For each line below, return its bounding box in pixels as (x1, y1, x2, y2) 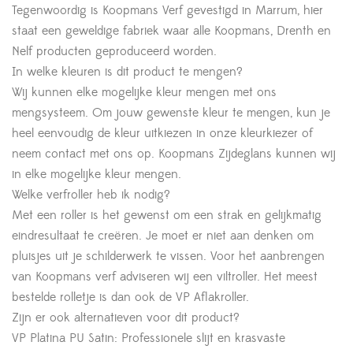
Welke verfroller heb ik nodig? (12, 187, 170, 203)
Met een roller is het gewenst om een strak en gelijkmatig (12, 207, 321, 224)
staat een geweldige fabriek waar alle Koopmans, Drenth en (12, 23, 331, 39)
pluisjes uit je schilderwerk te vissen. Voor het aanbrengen (12, 248, 325, 265)
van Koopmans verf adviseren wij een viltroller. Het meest (12, 269, 318, 285)
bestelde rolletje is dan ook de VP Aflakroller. (12, 289, 249, 306)
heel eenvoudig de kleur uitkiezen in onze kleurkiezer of (12, 125, 313, 142)
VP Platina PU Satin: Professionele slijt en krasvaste (12, 330, 285, 347)
